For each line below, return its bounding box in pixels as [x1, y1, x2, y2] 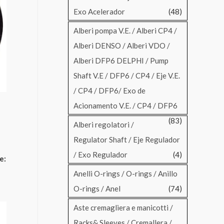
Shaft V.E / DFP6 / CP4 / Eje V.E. [73, 71, 180, 80]
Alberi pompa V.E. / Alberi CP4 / [73, 26, 177, 35]
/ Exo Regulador [73, 150, 127, 159]
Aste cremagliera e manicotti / [73, 203, 173, 212]
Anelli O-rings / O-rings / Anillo [73, 169, 177, 178]
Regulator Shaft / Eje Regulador [73, 135, 180, 144]
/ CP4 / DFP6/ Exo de [73, 86, 145, 95]
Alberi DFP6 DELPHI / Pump [73, 56, 168, 65]
